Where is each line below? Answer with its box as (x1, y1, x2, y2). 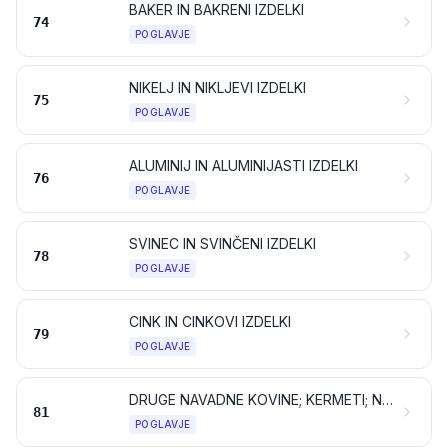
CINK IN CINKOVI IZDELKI (129, 313, 291, 330)
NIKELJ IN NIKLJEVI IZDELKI (129, 79, 306, 96)
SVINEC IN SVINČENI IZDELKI (129, 235, 316, 252)
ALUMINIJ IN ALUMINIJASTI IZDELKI (129, 157, 358, 174)
